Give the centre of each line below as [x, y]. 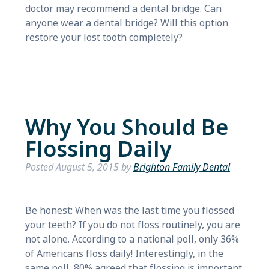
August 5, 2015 [87, 167]
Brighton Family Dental [181, 167]
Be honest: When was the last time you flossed [129, 210]
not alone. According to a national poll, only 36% [132, 239]
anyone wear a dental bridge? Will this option [126, 23]
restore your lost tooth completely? [104, 38]
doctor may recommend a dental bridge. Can [123, 9]
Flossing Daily [98, 150]
